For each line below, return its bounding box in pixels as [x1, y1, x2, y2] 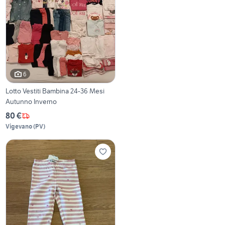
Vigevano [6, 123, 33, 131]
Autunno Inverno [6, 97, 57, 106]
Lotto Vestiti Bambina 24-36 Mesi [6, 86, 105, 96]
